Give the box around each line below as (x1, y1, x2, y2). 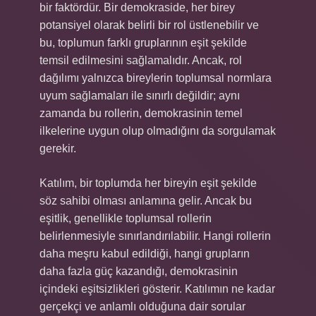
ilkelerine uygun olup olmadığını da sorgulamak (39, 125, 276, 137)
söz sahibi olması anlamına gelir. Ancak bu (39, 195, 252, 207)
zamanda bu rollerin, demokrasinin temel (39, 107, 243, 119)
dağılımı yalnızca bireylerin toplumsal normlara (39, 72, 272, 84)
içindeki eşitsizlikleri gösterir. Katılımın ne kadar (39, 283, 275, 295)
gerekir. (39, 142, 76, 154)
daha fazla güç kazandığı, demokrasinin (39, 265, 238, 277)
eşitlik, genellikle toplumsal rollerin (39, 212, 212, 224)
